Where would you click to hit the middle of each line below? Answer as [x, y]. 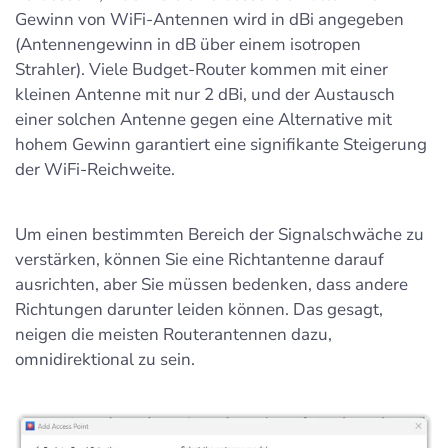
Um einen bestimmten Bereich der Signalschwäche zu [219, 234]
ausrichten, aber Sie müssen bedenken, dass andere [211, 284]
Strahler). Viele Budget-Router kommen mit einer [201, 69]
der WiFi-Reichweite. [95, 169]
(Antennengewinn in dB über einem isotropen [188, 44]
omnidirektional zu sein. [105, 359]
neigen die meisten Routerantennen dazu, [173, 334]
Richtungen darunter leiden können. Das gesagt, [199, 309]
